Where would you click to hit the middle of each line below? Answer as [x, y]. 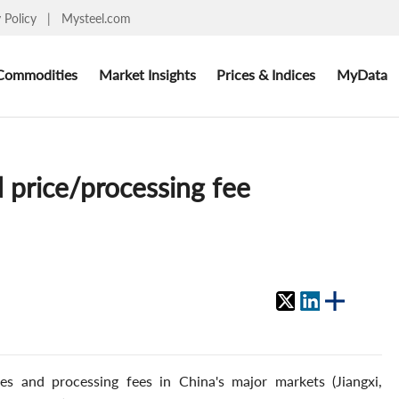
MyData [362, 74]
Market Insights [147, 74]
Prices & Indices [266, 74]
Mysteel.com [96, 18]
